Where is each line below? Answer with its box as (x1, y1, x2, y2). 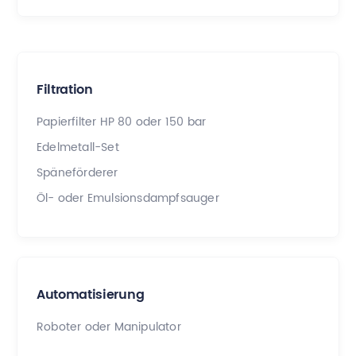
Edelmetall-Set (37, 137, 119, 157)
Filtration (37, 79, 93, 101)
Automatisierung (37, 284, 145, 306)
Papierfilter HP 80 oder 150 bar (37, 112, 207, 131)
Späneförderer (37, 163, 118, 182)
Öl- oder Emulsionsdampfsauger (37, 188, 219, 207)
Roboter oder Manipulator (37, 317, 181, 336)
